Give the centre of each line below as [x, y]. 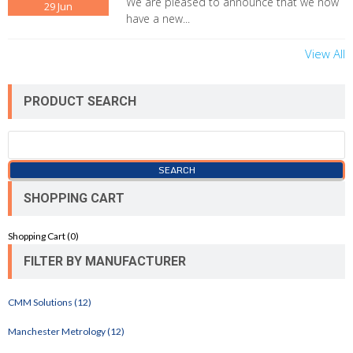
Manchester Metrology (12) [66, 332]
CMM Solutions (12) [50, 303]
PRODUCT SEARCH [80, 101]
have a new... [158, 18]
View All [325, 53]
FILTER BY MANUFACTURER [105, 262]
